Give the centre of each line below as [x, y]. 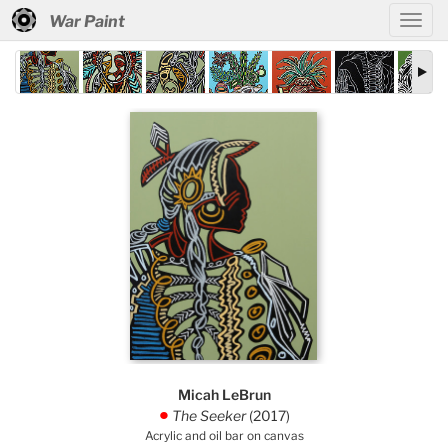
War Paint [87, 21]
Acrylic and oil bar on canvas [224, 436]
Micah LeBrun [224, 394]
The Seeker [208, 415]
